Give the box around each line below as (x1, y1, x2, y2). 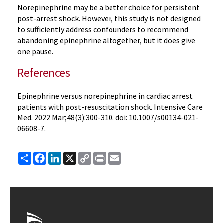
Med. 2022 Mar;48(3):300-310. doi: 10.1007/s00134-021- (17, 112, 199, 122)
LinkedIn (61, 151, 91, 161)
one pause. (17, 46, 55, 56)
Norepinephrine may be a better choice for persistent (17, 2, 200, 12)
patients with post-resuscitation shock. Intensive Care (17, 102, 203, 111)
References (17, 65, 70, 80)
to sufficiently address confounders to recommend (17, 24, 188, 34)
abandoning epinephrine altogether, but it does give (17, 35, 195, 45)
